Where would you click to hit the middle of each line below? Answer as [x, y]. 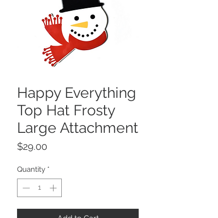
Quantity [31, 169]
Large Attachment [78, 127]
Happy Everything [77, 92]
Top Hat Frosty [66, 110]
